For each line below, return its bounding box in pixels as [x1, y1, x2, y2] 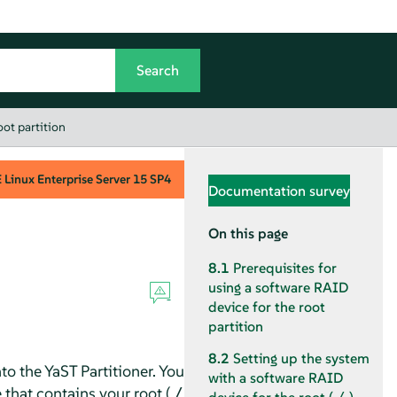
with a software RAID [208, 369, 343, 388]
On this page [208, 224, 288, 242]
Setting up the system [233, 349, 370, 369]
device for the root [208, 298, 325, 317]
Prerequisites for [233, 259, 337, 278]
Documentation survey [208, 181, 350, 199]
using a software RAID [208, 278, 348, 298]
